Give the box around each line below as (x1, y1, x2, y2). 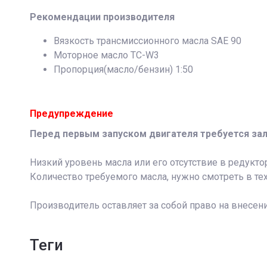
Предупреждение (30, 108, 113, 119)
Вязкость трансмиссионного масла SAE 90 (54, 35, 241, 46)
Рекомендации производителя (30, 11, 175, 23)
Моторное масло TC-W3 (54, 49, 159, 61)
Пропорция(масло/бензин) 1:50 (54, 64, 193, 75)
